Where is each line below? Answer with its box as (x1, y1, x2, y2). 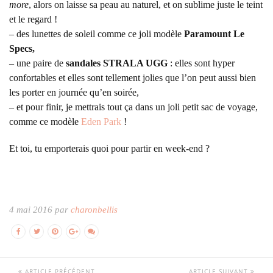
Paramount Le (184, 29, 244, 40)
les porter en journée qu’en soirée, (9, 87, 139, 98)
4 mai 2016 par (9, 205, 71, 215)
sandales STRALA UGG (66, 58, 168, 69)
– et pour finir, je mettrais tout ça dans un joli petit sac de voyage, (9, 102, 258, 113)
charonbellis (71, 205, 118, 215)
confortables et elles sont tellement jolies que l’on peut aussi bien (9, 73, 256, 83)
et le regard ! (9, 14, 57, 25)
